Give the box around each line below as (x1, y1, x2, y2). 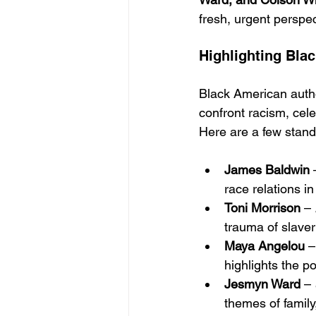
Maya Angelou (224, 238, 305, 254)
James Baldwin (224, 162, 310, 178)
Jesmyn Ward (224, 276, 300, 292)
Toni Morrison (224, 200, 300, 216)
